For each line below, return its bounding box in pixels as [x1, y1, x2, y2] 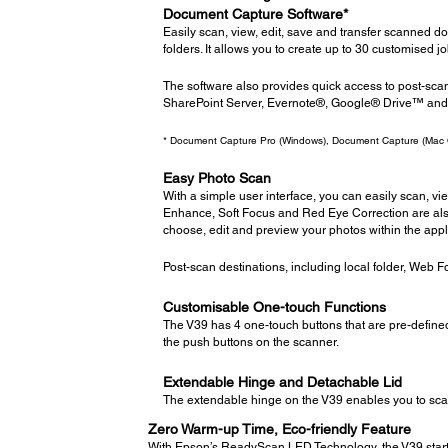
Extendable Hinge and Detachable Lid [162, 373, 402, 390]
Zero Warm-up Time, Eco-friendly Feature [147, 420, 411, 437]
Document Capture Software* [162, 5, 348, 22]
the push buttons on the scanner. [162, 335, 339, 350]
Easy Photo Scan [162, 169, 271, 186]
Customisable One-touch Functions [162, 299, 386, 316]
